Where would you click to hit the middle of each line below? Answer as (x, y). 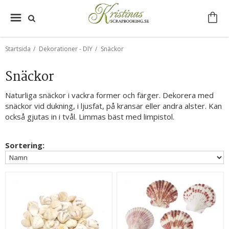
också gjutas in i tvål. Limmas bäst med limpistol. (90, 117)
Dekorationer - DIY (66, 49)
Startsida (18, 49)
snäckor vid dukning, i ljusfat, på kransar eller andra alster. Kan (113, 106)
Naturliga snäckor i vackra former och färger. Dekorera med (109, 95)
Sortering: (25, 145)
